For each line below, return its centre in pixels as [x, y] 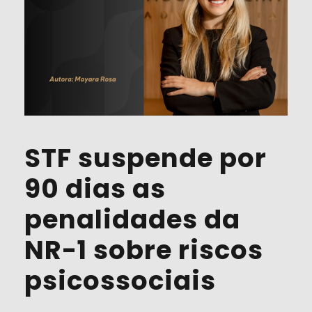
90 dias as [95, 188]
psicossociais [120, 280]
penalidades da [132, 219]
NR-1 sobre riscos [144, 250]
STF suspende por [146, 158]
